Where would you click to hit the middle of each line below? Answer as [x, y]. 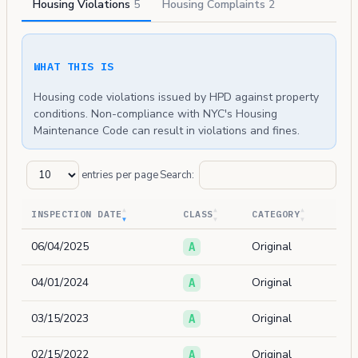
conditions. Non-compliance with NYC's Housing [155, 114]
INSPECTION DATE [77, 214]
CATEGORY [276, 214]
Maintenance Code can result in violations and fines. [167, 131]
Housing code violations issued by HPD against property [176, 97]
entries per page [119, 175]
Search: [177, 175]
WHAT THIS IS [74, 67]
